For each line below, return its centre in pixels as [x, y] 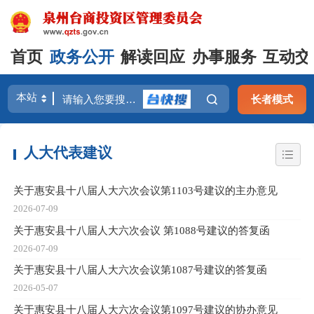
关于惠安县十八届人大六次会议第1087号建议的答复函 [140, 270]
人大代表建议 [68, 153]
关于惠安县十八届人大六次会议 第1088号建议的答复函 [142, 230]
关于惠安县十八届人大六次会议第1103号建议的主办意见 [145, 190]
